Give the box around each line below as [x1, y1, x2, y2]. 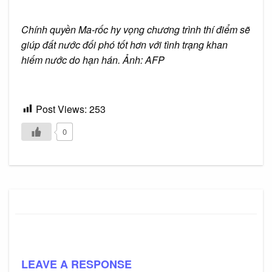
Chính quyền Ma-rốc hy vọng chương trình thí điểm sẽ [21, 22, 250, 36]
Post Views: [36, 101, 87, 116]
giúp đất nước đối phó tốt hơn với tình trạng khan [21, 37, 228, 52]
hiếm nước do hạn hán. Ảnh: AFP [21, 52, 165, 67]
